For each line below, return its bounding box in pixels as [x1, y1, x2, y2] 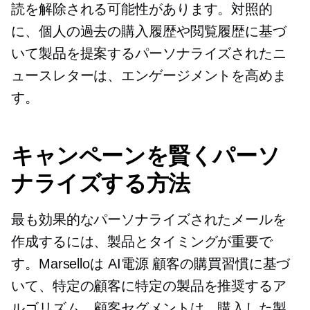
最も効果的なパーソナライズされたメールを [11, 212, 286, 228]
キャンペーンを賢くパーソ [11, 142, 280, 170]
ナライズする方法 [11, 170, 190, 197]
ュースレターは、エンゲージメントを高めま [11, 68, 286, 84]
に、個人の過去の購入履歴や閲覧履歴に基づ [11, 24, 286, 39]
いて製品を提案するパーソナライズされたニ [11, 46, 286, 62]
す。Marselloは [11, 256, 108, 272]
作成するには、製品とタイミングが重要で [11, 234, 273, 250]
